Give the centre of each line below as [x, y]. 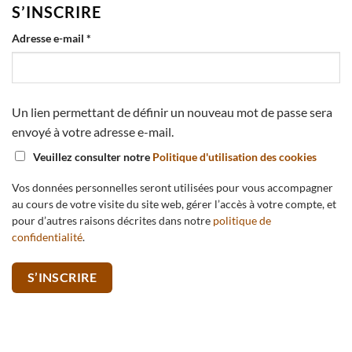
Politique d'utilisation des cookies [235, 157]
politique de [242, 221]
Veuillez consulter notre [93, 157]
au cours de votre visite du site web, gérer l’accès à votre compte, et [174, 205]
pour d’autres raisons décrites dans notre [112, 221]
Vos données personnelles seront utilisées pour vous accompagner [172, 188]
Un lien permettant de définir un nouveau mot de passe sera [172, 112]
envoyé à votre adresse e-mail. [93, 132]
